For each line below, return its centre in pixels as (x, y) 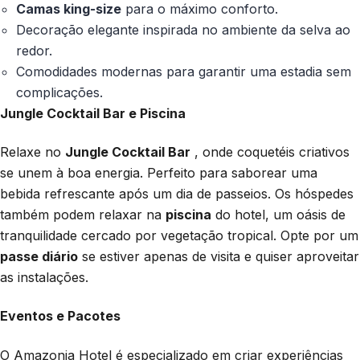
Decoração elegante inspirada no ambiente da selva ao (183, 29)
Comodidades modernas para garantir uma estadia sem (184, 71)
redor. (34, 50)
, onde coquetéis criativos (270, 151)
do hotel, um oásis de (278, 214)
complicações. (59, 92)
